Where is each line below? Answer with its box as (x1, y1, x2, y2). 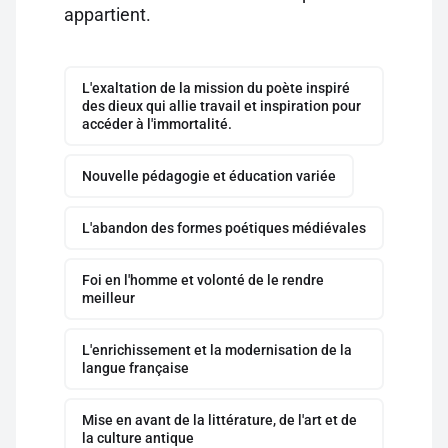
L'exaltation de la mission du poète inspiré (82, 80, 350, 96)
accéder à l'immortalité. (82, 116, 232, 132)
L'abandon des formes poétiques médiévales (82, 220, 366, 236)
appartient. (64, 4, 151, 25)
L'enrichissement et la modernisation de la (82, 342, 352, 358)
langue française (82, 360, 189, 376)
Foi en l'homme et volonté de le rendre (82, 272, 324, 288)
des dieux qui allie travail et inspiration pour (82, 98, 361, 114)
